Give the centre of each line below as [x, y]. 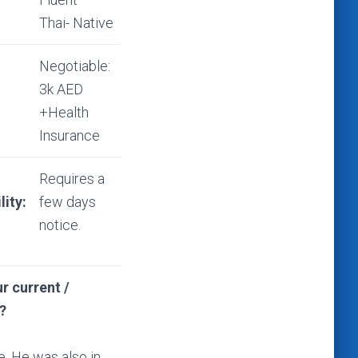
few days [68, 202]
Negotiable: [75, 66]
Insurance [70, 135]
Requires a [72, 179]
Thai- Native [76, 23]
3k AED [61, 89]
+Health [64, 112]
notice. [60, 225]
